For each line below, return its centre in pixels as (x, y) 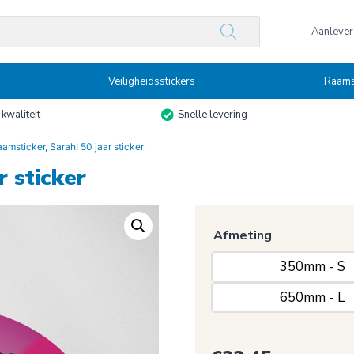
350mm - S (312, 267)
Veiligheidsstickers (152, 81)
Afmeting (243, 235)
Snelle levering (213, 115)
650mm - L (313, 298)
